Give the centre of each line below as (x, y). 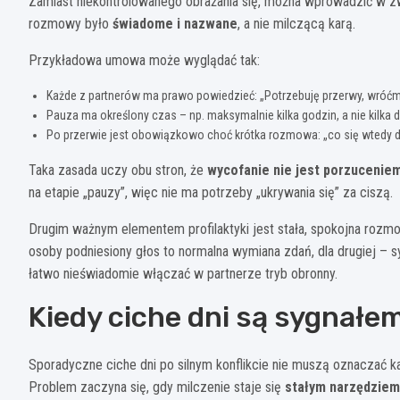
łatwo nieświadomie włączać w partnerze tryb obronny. (183, 273)
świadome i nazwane (175, 23)
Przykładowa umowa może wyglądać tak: (144, 60)
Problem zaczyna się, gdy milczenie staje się (157, 387)
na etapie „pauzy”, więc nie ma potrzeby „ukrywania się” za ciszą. (211, 192)
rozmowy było (71, 23)
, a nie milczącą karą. (296, 23)
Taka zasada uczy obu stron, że (118, 170)
